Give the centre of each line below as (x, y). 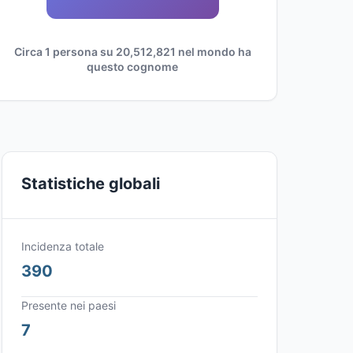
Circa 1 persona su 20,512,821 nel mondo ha (132, 52)
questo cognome (132, 67)
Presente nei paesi (69, 305)
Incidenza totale (63, 246)
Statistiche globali (91, 184)
